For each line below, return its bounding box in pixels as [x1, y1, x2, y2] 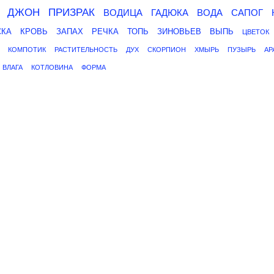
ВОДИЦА [103, 7, 143, 18]
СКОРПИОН [147, 46, 186, 53]
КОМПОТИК [8, 46, 46, 53]
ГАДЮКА [151, 7, 188, 18]
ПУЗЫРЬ [228, 46, 256, 53]
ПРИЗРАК [48, 7, 95, 18]
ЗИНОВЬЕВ [157, 27, 201, 36]
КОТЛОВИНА [31, 64, 73, 71]
